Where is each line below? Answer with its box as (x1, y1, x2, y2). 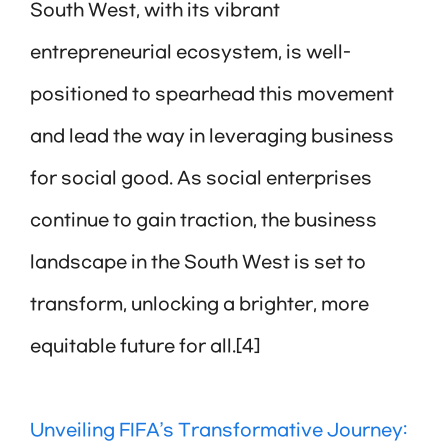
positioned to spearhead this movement (30, 85, 394, 106)
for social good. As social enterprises (30, 169, 372, 190)
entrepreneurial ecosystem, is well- (30, 43, 351, 64)
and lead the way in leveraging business (30, 127, 394, 148)
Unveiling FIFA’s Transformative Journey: (30, 421, 407, 442)
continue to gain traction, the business (30, 211, 377, 232)
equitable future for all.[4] (30, 337, 260, 358)
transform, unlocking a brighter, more (30, 295, 369, 316)
